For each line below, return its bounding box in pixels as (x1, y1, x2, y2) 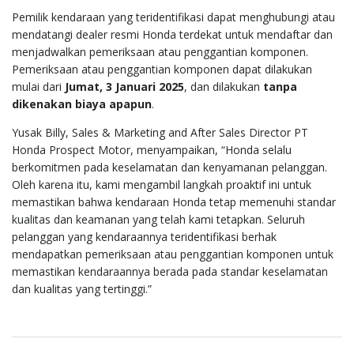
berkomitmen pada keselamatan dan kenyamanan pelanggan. (12, 159, 327, 175)
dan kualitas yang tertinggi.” (12, 281, 152, 296)
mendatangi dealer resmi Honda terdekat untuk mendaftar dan (12, 26, 333, 42)
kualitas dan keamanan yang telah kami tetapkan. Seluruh (12, 211, 305, 227)
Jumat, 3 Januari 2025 (65, 78, 184, 94)
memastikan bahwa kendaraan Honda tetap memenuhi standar (12, 194, 336, 209)
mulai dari (12, 78, 65, 94)
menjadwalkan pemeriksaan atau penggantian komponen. (12, 43, 308, 59)
